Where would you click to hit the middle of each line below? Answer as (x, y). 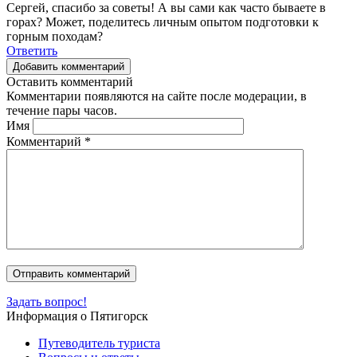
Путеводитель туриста (99, 343)
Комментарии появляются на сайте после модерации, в (157, 96)
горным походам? (55, 36)
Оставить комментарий (70, 81)
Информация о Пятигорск (77, 316)
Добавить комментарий (69, 66)
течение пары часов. (62, 110)
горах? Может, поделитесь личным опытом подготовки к (163, 22)
